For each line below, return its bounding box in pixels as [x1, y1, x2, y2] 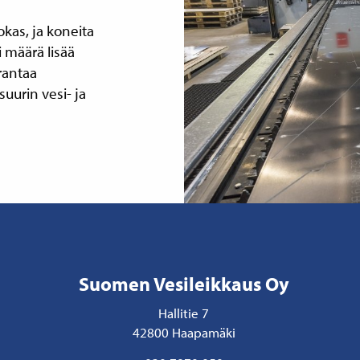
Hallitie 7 [158, 303, 210, 321]
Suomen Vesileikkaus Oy [78, 271, 289, 296]
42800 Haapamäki [132, 322, 235, 341]
